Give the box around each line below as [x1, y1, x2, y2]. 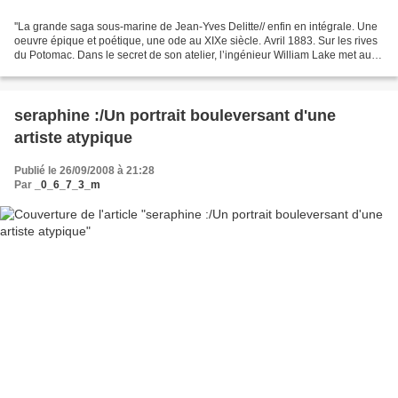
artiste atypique [14, 129, 132, 147]
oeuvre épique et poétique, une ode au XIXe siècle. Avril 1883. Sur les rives [14, 35, 378, 48]
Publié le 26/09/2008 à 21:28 [14, 164, 155, 178]
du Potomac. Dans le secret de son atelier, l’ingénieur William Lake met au [14, 49, 371, 62]
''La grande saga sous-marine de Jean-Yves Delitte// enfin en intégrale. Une [14, 20, 378, 34]
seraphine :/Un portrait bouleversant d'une [14, 107, 336, 125]
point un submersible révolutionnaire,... [14, 63, 202, 76]
